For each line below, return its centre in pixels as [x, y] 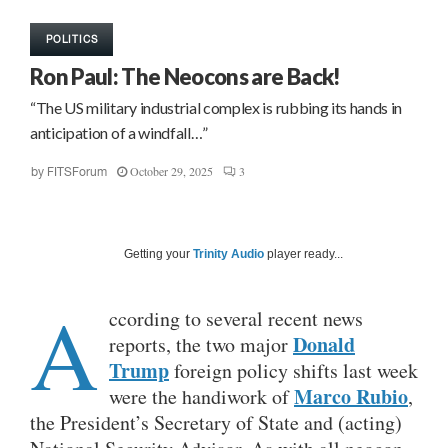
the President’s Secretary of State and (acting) [216, 423]
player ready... [303, 254]
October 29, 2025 [171, 171]
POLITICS [72, 39]
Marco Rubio [351, 397]
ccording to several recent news [236, 319]
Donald [324, 345]
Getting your [158, 254]
